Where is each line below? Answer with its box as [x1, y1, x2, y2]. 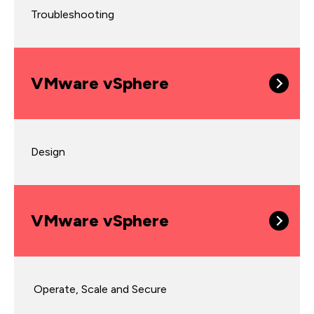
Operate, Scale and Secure [31, 282, 167, 296]
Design [31, 145, 65, 158]
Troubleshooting [31, 8, 114, 21]
